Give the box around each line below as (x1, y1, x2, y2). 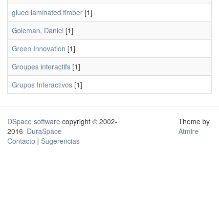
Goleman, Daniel (12, 25, 64, 35)
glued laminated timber (12, 7, 83, 17)
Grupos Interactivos (12, 80, 72, 89)
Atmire (178, 126, 198, 136)
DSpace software (7, 116, 60, 126)
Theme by (178, 116, 212, 126)
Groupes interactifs (12, 62, 70, 71)
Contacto (7, 136, 35, 146)
